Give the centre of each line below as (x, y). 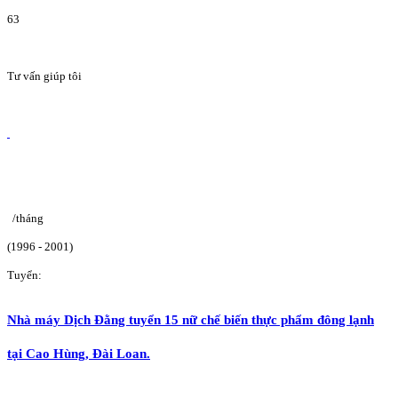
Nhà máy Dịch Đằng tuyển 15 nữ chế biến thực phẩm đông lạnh (191, 320)
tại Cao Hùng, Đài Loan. (79, 354)
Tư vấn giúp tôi (44, 76)
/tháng (28, 218)
